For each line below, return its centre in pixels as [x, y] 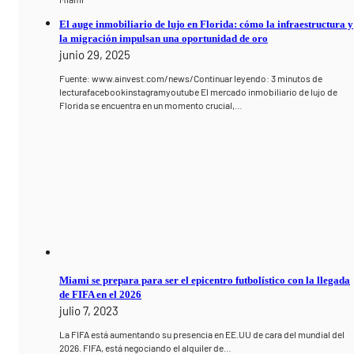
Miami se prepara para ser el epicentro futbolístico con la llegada [205, 281]
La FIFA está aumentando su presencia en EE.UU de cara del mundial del [202, 335]
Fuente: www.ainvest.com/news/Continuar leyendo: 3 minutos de [191, 78]
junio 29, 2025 [95, 54]
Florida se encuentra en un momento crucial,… [151, 105]
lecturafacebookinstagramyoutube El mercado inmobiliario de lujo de [199, 91]
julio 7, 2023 [89, 311]
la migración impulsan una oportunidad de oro [164, 38]
